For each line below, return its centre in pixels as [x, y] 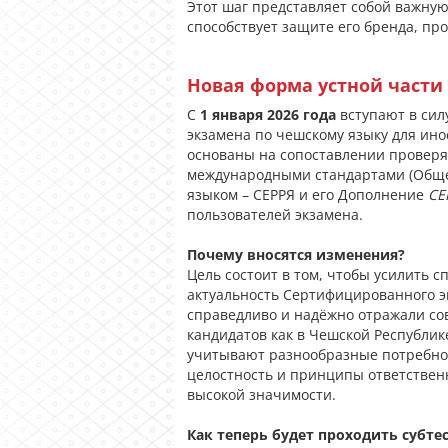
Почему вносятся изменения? [296, 254]
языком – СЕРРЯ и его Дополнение [307, 194]
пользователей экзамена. [275, 214]
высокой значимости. [261, 394]
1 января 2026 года [268, 114]
